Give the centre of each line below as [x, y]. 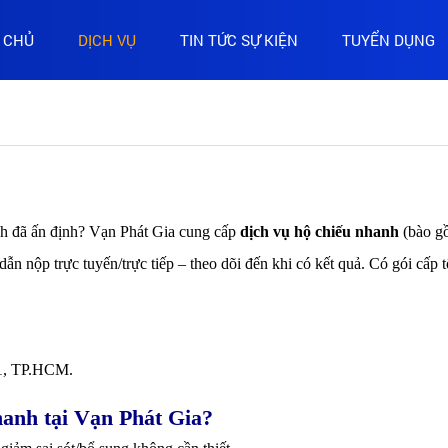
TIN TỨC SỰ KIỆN [239, 39]
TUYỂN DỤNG [388, 39]
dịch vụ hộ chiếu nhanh [321, 231]
